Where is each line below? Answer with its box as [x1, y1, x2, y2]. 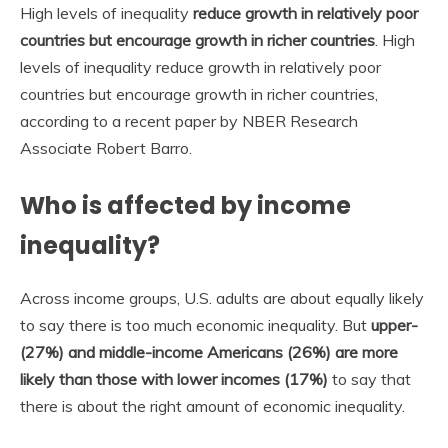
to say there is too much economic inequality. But [20, 315, 371, 336]
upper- [371, 315, 418, 336]
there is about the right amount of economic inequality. [20, 396, 405, 417]
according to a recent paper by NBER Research [20, 110, 358, 131]
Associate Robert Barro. [20, 137, 192, 158]
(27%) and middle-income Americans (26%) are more [20, 342, 398, 363]
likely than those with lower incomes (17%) [20, 369, 328, 390]
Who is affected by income [20, 188, 351, 222]
